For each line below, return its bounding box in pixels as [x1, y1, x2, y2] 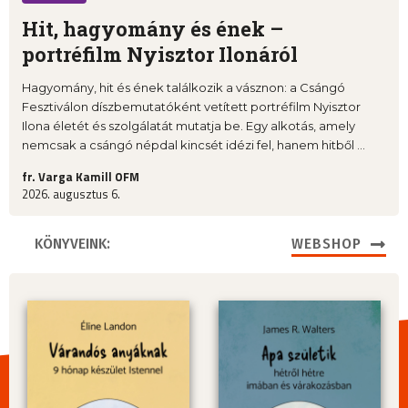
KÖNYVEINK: [35, 233, 111, 253]
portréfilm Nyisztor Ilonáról [22, 40, 298, 67]
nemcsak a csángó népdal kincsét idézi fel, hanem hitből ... [22, 137, 365, 152]
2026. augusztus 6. [22, 184, 120, 203]
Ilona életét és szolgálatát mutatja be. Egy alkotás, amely [22, 117, 355, 133]
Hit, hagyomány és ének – [22, 15, 283, 42]
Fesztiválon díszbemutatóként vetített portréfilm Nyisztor [22, 98, 361, 114]
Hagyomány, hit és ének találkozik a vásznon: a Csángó [22, 79, 345, 95]
